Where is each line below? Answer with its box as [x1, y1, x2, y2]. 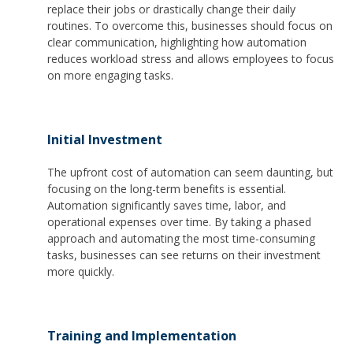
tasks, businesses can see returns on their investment [47, 247, 321, 263]
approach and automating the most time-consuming [47, 231, 315, 247]
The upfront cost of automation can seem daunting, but [47, 165, 333, 180]
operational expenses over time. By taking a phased [47, 214, 311, 230]
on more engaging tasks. [47, 68, 173, 84]
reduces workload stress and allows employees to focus [47, 51, 334, 67]
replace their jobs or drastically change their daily [47, 2, 295, 17]
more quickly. [47, 264, 114, 280]
